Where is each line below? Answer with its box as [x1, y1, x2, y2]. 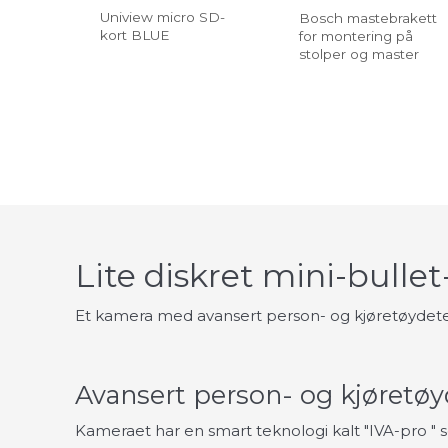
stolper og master [299, 46, 419, 63]
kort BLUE [100, 27, 169, 44]
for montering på [299, 28, 413, 45]
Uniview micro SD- [100, 9, 225, 26]
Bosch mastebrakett [299, 10, 437, 27]
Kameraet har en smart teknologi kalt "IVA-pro [75, 421, 427, 441]
